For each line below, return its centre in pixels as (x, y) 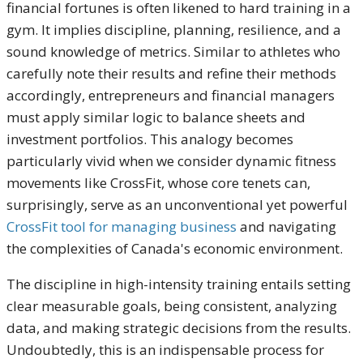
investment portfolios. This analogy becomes (150, 139)
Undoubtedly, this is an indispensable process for (165, 350)
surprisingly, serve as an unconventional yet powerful (177, 205)
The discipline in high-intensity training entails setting (179, 284)
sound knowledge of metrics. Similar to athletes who (173, 51)
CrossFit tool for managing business (122, 226)
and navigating (286, 226)
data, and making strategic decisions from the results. (179, 328)
